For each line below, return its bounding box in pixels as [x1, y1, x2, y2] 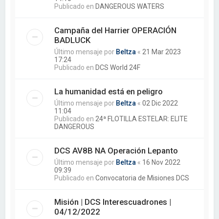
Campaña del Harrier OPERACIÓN [54, 25, 177, 35]
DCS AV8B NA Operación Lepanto [54, 146, 178, 155]
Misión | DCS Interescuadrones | [54, 197, 172, 207]
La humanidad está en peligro [54, 87, 163, 96]
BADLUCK [54, 35, 91, 45]
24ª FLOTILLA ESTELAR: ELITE [95, 115, 188, 123]
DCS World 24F [95, 64, 141, 71]
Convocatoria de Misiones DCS [95, 174, 190, 182]
